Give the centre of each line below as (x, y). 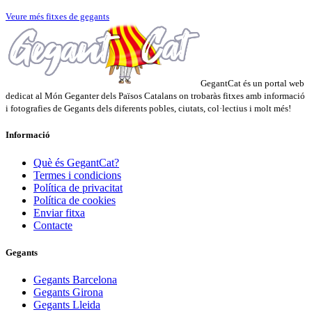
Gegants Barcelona (75, 279)
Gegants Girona (68, 292)
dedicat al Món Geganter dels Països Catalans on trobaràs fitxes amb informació (155, 96)
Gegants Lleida (67, 304)
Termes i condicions (77, 175)
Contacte (53, 225)
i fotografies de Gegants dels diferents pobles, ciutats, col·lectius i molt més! (148, 109)
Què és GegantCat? (76, 162)
